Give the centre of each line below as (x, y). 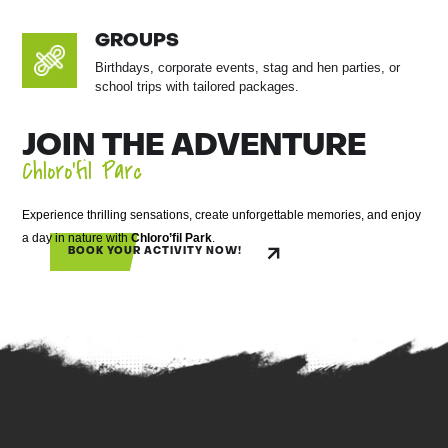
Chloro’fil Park (172, 238)
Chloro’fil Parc (82, 172)
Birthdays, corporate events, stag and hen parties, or (248, 68)
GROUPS (137, 42)
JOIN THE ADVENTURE (194, 148)
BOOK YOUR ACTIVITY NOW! (155, 252)
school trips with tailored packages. (197, 87)
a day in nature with (77, 238)
